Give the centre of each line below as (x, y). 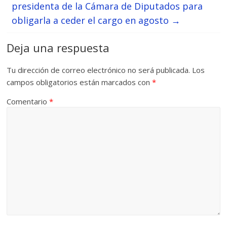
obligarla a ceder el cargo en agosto (92, 21)
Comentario (28, 102)
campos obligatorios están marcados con (80, 82)
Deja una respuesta (58, 48)
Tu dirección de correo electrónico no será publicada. (99, 70)
